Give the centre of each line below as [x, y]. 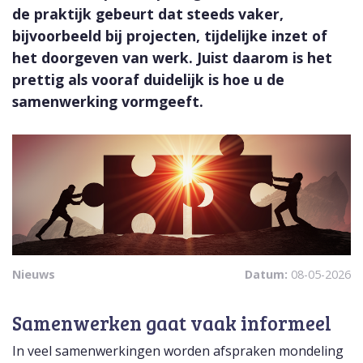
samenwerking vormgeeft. [108, 102]
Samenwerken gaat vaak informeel [172, 323]
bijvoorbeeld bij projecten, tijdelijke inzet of [170, 36]
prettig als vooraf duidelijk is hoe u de [148, 80]
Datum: [268, 275]
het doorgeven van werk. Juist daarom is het [172, 58]
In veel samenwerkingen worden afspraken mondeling [178, 351]
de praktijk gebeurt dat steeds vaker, [148, 14]
